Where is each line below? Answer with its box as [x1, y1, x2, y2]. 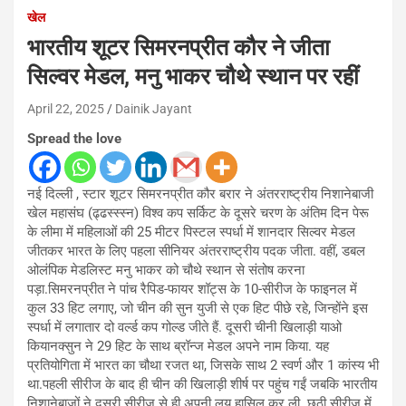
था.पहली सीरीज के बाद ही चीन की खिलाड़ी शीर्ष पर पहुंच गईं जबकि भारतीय [27, 375, 377, 392]
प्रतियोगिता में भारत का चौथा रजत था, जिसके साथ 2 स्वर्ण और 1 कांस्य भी [27, 356, 379, 373]
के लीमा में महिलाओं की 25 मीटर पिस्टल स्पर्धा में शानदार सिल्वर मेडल [27, 223, 355, 240]
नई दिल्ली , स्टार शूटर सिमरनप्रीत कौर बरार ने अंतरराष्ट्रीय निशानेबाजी [27, 185, 373, 202]
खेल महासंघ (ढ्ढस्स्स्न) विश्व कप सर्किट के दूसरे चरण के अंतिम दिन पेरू [27, 204, 369, 221]
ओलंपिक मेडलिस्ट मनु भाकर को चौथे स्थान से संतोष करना [27, 261, 304, 278]
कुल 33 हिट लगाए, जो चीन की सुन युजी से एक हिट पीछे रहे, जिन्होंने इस [27, 299, 368, 316]
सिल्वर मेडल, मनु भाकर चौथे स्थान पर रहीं [27, 63, 359, 90]
